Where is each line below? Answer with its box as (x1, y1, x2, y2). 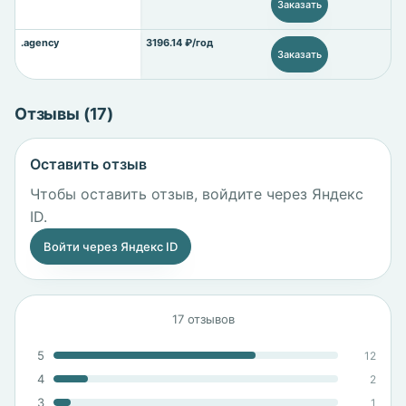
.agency (21, 36, 59, 49)
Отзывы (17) (14, 104, 114, 123)
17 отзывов (171, 312, 235, 326)
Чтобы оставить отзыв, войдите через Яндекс (30, 185, 363, 203)
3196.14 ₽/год (146, 36, 213, 49)
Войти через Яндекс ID (43, 239, 178, 254)
